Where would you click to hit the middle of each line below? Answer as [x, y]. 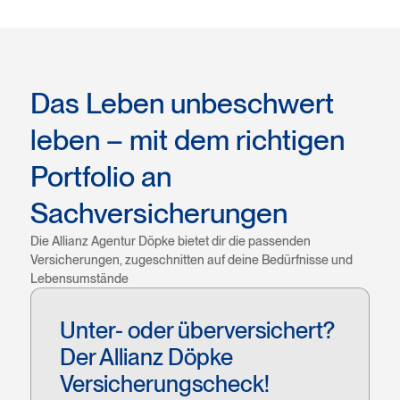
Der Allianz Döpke [146, 357]
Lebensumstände [79, 278]
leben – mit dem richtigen [187, 140]
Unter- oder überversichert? [197, 330]
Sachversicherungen [158, 213]
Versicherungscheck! [164, 383]
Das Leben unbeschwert [182, 103]
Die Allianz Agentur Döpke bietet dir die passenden [170, 241]
